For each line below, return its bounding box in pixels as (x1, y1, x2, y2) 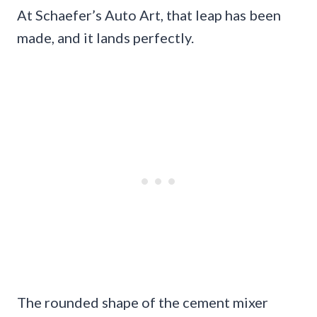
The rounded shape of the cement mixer (17, 294, 268, 311)
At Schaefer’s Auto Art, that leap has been (17, 6, 281, 24)
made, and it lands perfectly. (17, 29, 194, 47)
